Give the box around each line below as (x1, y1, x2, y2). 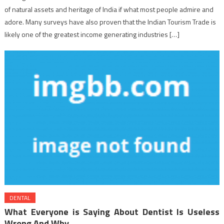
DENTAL (9, 192, 31, 202)
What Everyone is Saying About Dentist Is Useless (4, 204, 220, 218)
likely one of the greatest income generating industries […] (4, 29, 180, 39)
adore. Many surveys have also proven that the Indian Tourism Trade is (4, 16, 216, 27)
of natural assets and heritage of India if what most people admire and (4, 4, 214, 14)
